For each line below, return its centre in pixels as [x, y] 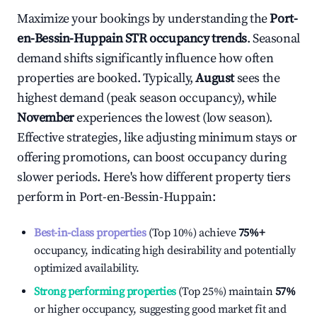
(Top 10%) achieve [191, 233]
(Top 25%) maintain [224, 292]
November [46, 118]
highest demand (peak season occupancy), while [147, 98]
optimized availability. [87, 268]
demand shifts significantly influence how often [145, 58]
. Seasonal [273, 39]
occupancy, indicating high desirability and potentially [165, 250]
